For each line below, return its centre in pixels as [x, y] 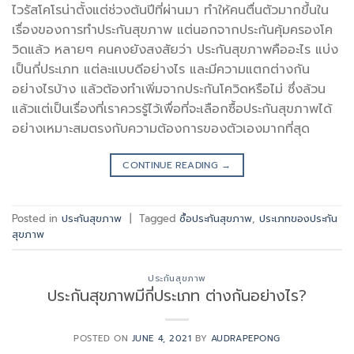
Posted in [37, 219]
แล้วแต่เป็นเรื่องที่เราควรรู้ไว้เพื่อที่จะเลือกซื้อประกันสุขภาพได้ [172, 109]
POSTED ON [103, 339]
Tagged [159, 219]
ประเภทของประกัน [298, 219]
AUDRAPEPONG [245, 339]
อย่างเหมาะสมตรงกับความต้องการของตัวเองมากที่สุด [161, 128]
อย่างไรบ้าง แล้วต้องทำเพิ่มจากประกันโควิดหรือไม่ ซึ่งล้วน [169, 89]
